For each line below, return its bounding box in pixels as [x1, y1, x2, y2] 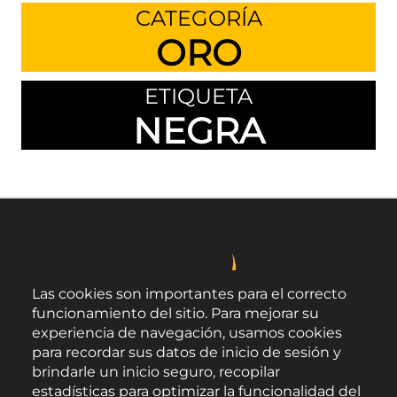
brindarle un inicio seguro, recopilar [32, 363, 280, 381]
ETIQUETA [144, 82, 253, 109]
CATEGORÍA [135, 4, 262, 31]
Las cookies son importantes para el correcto [32, 285, 346, 303]
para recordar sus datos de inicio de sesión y [32, 344, 341, 362]
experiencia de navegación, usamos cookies [32, 324, 342, 342]
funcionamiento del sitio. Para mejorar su [32, 305, 319, 323]
